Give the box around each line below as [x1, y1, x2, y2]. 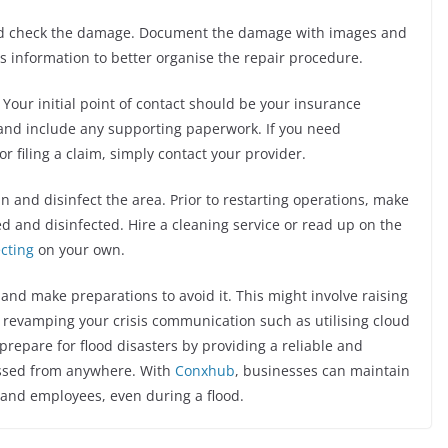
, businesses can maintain [235, 360, 410, 380]
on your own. [38, 239, 125, 259]
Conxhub [175, 360, 235, 380]
